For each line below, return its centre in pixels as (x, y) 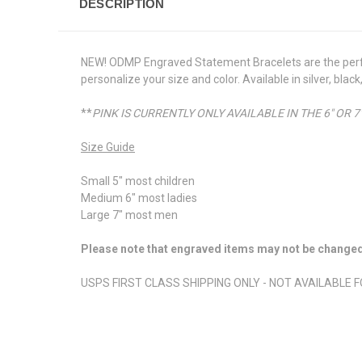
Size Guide (108, 147)
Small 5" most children (138, 181)
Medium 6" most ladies (139, 198)
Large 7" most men (129, 215)
